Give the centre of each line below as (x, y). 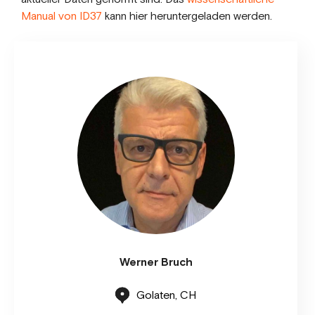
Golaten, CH (167, 295)
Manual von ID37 (62, 16)
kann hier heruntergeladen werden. (187, 16)
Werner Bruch (156, 262)
